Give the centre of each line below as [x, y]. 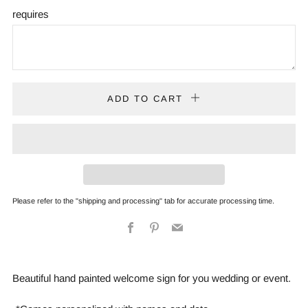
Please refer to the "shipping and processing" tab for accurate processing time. [143, 200]
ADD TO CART [145, 98]
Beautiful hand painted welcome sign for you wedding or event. [153, 278]
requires [31, 14]
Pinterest [180, 227]
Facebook [160, 227]
